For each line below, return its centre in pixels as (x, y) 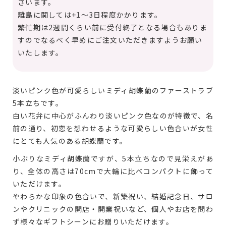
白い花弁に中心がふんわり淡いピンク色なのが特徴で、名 (113, 116)
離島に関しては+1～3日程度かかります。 (90, 15)
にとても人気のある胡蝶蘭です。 (70, 141)
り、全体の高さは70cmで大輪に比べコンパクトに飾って (113, 171)
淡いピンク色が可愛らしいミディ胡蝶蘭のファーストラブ (113, 91)
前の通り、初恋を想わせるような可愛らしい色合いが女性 (113, 128)
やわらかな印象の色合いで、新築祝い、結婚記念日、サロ (113, 196)
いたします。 (41, 53)
